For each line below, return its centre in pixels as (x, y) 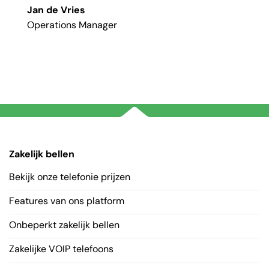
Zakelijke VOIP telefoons (61, 249)
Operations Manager (72, 25)
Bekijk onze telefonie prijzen (69, 177)
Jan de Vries (56, 10)
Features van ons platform (66, 201)
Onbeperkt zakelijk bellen (64, 225)
